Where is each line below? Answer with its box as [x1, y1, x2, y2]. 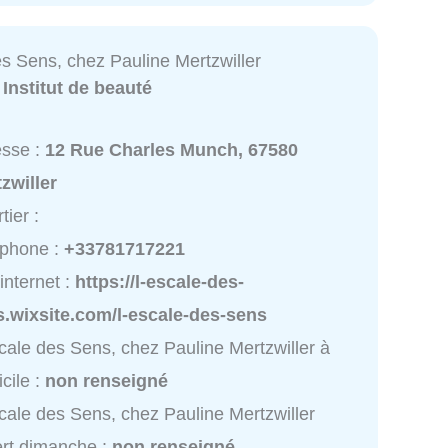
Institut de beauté [3, 77, 153, 98]
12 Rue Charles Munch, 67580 [45, 139, 299, 160]
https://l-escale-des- [75, 271, 245, 292]
